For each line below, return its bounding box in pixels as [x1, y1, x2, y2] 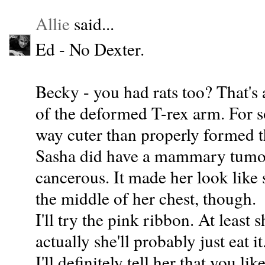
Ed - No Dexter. [35, 37, 144, 60]
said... [70, 11, 114, 35]
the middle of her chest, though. [35, 186, 256, 209]
